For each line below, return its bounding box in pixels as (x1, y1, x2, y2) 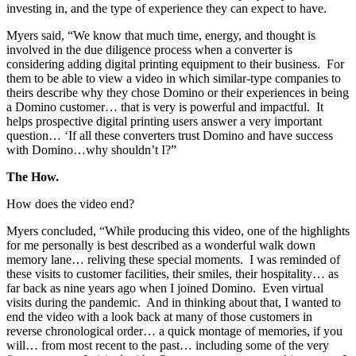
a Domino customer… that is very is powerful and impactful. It (6, 100, 323, 114)
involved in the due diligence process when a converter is (6, 43, 292, 57)
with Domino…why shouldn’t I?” (6, 143, 176, 157)
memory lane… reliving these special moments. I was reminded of (6, 253, 340, 267)
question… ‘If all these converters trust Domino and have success (6, 129, 333, 143)
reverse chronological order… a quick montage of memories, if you (6, 324, 342, 339)
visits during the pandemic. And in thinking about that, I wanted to (6, 296, 341, 310)
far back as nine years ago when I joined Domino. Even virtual (6, 281, 323, 296)
